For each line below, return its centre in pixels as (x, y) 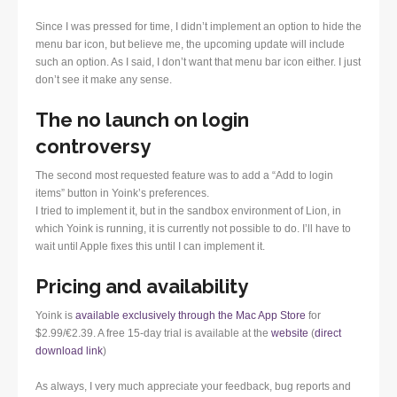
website (290, 333)
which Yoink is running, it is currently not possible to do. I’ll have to (193, 228)
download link (69, 350)
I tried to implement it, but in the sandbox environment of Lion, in (188, 210)
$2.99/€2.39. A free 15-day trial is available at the (153, 333)
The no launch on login (142, 119)
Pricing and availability (142, 286)
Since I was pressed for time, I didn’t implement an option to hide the (198, 26)
